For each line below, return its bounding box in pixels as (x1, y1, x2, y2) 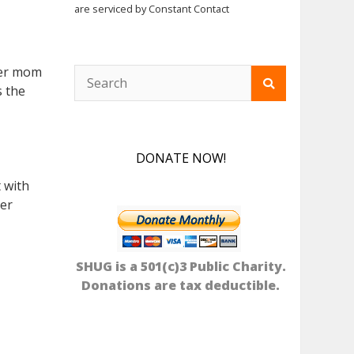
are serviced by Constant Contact (73, 2, 229, 17)
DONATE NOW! (135, 149, 226, 168)
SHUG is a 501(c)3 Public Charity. (75, 258, 286, 276)
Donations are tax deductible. (81, 277, 281, 295)
